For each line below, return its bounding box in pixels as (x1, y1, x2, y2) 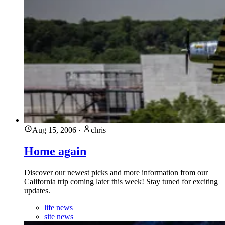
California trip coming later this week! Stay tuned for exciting (24, 177, 218, 186)
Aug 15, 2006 (32, 125, 76, 134)
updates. (24, 186, 50, 195)
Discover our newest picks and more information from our (24, 168, 208, 177)
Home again (24, 144, 86, 158)
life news (44, 203, 73, 212)
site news (44, 212, 73, 221)
